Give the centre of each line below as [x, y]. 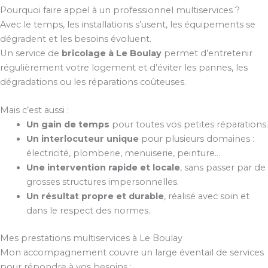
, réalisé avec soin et [206, 197]
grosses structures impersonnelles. [102, 182]
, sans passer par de [223, 168]
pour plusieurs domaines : [196, 139]
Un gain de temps [68, 125]
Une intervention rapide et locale [103, 168]
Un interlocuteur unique [82, 139]
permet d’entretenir [207, 53]
